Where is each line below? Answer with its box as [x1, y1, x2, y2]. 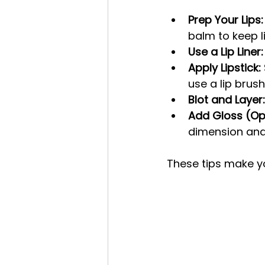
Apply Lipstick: [188, 60, 261, 75]
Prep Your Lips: [188, 12, 263, 27]
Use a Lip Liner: [188, 44, 263, 59]
